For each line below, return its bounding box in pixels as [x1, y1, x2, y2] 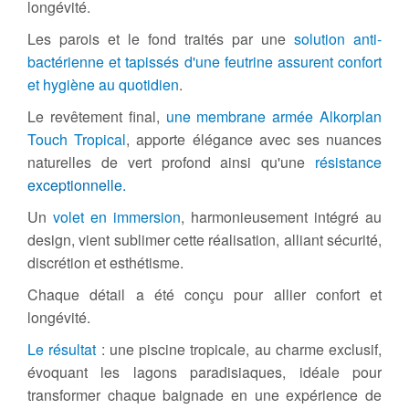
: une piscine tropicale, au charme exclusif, [96, 339, 382, 360]
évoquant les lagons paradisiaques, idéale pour [27, 362, 382, 383]
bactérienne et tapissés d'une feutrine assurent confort [27, 51, 382, 72]
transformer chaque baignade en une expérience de [27, 384, 382, 405]
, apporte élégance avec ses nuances [126, 129, 383, 150]
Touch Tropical [27, 129, 127, 150]
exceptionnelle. [27, 174, 126, 195]
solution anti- [294, 28, 382, 49]
